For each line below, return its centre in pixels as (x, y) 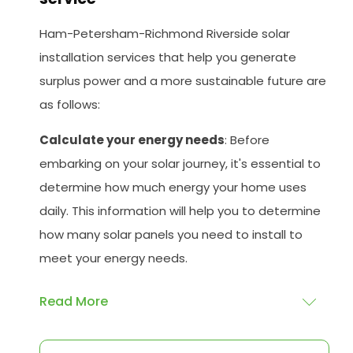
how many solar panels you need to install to (171, 235)
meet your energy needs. (114, 258)
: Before (247, 140)
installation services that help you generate (168, 58)
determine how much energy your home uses (173, 188)
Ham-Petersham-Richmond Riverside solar (165, 34)
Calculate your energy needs (132, 140)
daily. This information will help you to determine (180, 211)
